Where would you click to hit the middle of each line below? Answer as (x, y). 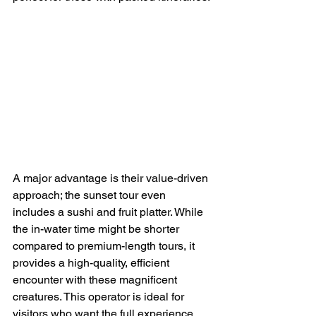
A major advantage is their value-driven (112, 178)
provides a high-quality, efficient (92, 262)
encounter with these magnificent (96, 279)
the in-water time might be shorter (97, 229)
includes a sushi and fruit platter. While (109, 212)
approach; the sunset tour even (91, 195)
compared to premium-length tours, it (105, 245)
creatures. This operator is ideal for (100, 296)
